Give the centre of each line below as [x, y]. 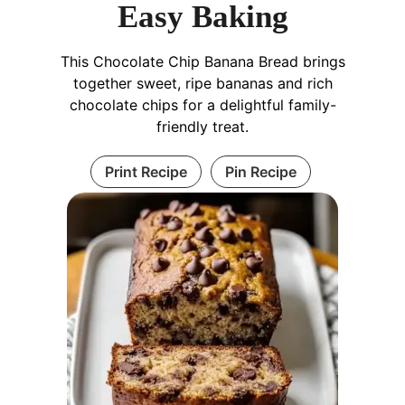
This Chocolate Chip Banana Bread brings [202, 61]
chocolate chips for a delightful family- [202, 105]
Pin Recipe [260, 172]
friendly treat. [202, 127]
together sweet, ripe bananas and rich [202, 83]
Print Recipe [146, 172]
